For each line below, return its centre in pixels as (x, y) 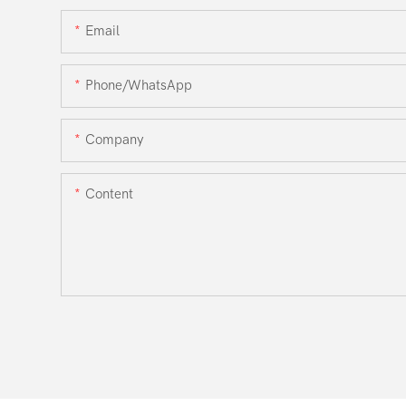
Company (115, 139)
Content (109, 193)
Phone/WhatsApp (139, 85)
